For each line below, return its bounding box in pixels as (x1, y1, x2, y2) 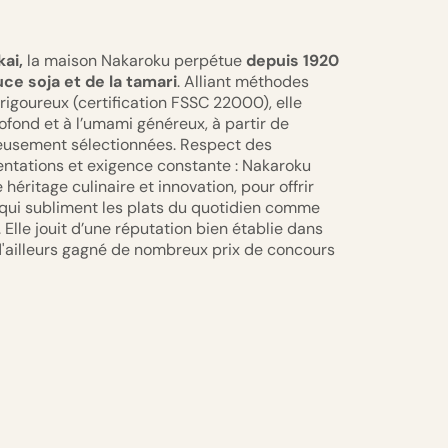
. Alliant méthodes (177, 71, 309, 93)
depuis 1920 (246, 50, 339, 72)
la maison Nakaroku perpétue (23, 50, 246, 72)
